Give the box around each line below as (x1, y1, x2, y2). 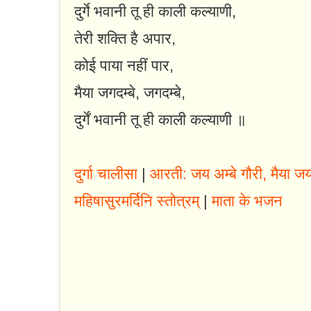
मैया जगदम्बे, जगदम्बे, (74, 84, 185, 102)
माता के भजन (212, 192, 283, 210)
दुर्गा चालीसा (74, 165, 137, 183)
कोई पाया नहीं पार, (74, 57, 174, 75)
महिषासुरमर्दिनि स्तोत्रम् (74, 192, 199, 210)
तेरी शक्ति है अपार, (74, 30, 176, 48)
